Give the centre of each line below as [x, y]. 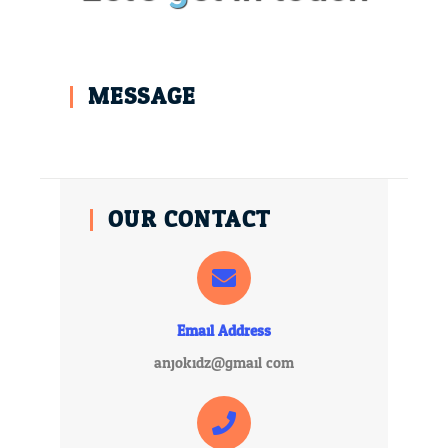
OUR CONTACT [189, 219]
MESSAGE [142, 96]
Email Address [224, 332]
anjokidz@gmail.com [224, 364]
